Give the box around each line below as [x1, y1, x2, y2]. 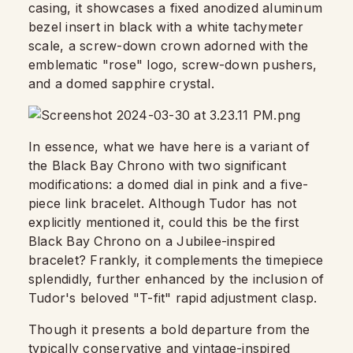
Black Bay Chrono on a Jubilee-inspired [28, 233, 276, 249]
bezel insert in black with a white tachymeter [28, 19, 303, 35]
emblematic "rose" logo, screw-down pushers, [28, 57, 318, 72]
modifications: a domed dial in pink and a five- [28, 176, 309, 192]
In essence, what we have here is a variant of [28, 139, 310, 154]
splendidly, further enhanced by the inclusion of [28, 271, 325, 287]
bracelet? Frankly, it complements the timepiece [28, 252, 324, 268]
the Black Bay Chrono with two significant [28, 158, 286, 173]
